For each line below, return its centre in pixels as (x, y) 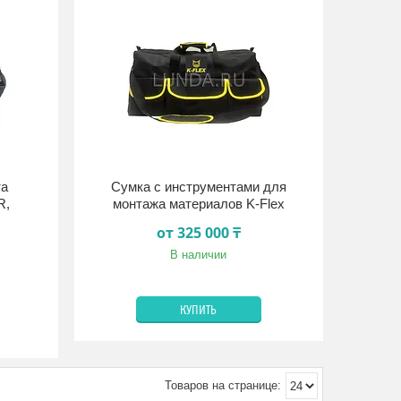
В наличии (199, 255)
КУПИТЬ (199, 311)
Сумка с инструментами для (198, 187)
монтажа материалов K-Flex (198, 204)
